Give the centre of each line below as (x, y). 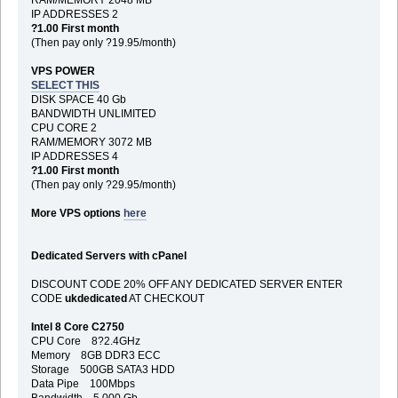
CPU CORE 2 (64, 127)
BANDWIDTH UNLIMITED (93, 113)
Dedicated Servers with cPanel (108, 255)
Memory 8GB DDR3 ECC (96, 355)
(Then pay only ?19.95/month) (103, 42)
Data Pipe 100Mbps (83, 383)
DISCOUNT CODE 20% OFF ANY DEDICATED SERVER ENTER (187, 284)
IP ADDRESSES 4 (74, 156)
